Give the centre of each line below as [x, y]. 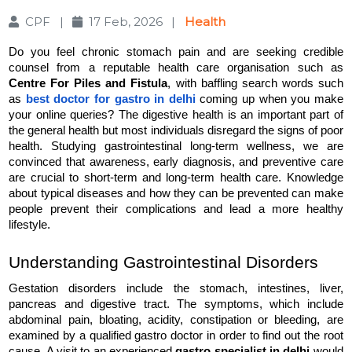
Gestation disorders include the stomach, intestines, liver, [176, 288]
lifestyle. [30, 224]
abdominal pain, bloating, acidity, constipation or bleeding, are [176, 319]
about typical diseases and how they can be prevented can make [176, 193]
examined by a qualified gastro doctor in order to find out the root [176, 335]
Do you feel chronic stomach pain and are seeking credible [176, 51]
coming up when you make [269, 99]
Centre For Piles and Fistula [88, 83]
